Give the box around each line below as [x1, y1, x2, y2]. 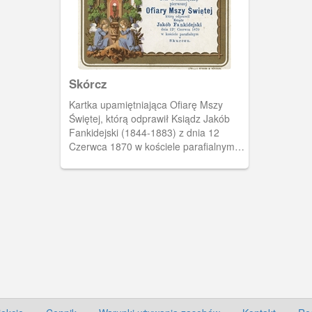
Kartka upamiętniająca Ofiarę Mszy [68, 97, 223, 111]
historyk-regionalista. [68, 167, 159, 181]
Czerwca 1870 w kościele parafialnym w [68, 139, 244, 153]
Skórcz [68, 75, 107, 92]
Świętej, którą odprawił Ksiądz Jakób [68, 111, 230, 125]
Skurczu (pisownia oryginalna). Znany [68, 153, 235, 167]
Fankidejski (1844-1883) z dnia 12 [68, 125, 219, 139]
